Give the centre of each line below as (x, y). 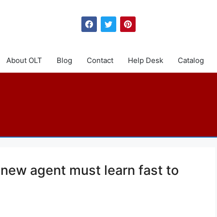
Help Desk (145, 60)
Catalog (191, 60)
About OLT (24, 60)
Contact (100, 60)
